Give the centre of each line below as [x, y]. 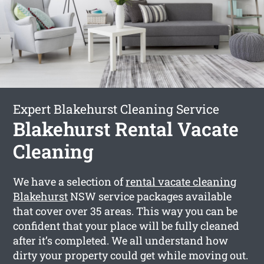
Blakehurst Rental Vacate [126, 128]
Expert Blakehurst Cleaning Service [116, 109]
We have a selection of [70, 181]
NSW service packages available [150, 196]
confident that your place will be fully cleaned [126, 225]
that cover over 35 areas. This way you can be [126, 211]
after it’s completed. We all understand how [121, 240]
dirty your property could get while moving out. [131, 255]
